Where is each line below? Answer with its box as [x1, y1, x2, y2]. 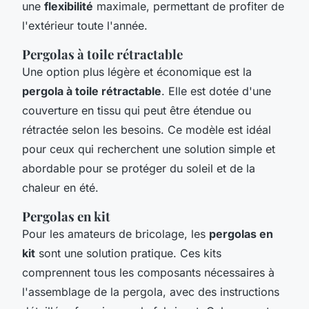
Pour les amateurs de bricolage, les [22, 226, 209, 241]
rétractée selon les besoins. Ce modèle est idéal [22, 122, 271, 137]
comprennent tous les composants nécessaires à [22, 265, 275, 279]
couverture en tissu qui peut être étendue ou [22, 103, 251, 117]
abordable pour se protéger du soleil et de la [22, 161, 255, 175]
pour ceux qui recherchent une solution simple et [22, 141, 275, 156]
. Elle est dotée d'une [161, 83, 271, 98]
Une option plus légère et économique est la [22, 64, 252, 79]
